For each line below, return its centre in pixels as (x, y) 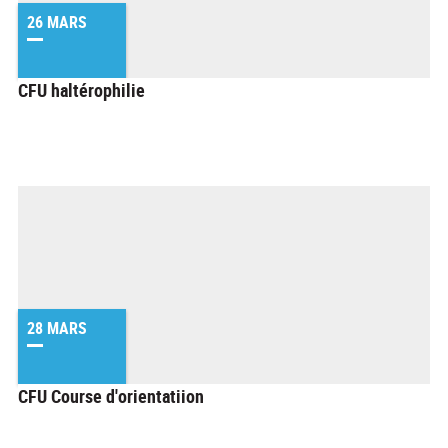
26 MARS (57, 22)
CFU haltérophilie (81, 90)
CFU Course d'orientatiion (111, 396)
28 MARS (57, 328)
